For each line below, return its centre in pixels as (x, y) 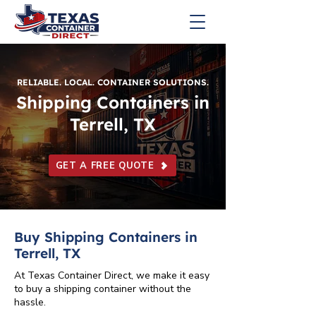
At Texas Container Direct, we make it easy (112, 275)
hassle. (30, 302)
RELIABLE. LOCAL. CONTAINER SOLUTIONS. (113, 82)
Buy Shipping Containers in (106, 237)
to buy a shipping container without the (103, 289)
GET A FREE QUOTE (105, 165)
